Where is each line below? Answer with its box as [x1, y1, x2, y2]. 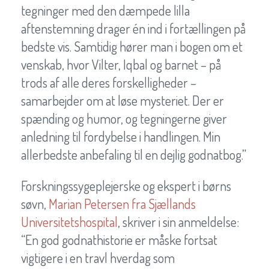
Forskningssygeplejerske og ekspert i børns [21, 177, 231, 195]
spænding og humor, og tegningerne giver [21, 110, 227, 127]
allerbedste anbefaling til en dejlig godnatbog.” [21, 146, 246, 163]
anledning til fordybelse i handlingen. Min [21, 128, 220, 145]
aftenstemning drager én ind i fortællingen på [21, 20, 246, 37]
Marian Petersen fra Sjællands [49, 195, 196, 213]
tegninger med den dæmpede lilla [21, 2, 190, 19]
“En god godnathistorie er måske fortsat [21, 231, 217, 249]
